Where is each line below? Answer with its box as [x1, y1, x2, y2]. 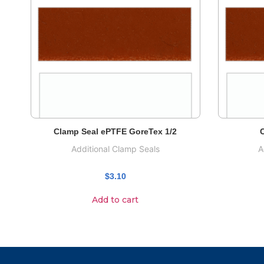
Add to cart [92, 194, 139, 205]
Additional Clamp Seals [71, 143, 160, 154]
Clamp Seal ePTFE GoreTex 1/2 [54, 126, 177, 136]
